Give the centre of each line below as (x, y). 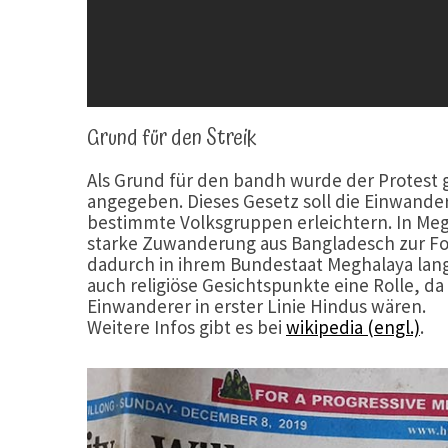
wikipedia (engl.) (353, 327)
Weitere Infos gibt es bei (186, 327)
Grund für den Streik (172, 139)
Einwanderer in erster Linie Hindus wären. (256, 306)
